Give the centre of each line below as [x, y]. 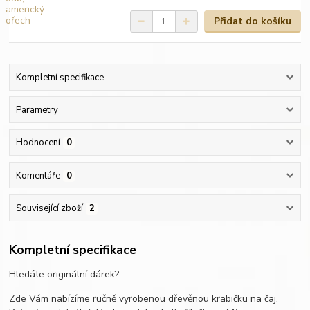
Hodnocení [38, 143]
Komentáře [38, 175]
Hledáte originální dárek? [64, 275]
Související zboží [49, 208]
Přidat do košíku [252, 21]
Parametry [37, 110]
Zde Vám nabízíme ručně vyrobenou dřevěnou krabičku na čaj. [144, 299]
